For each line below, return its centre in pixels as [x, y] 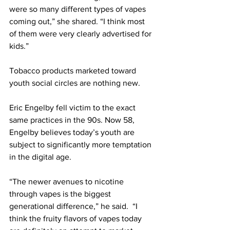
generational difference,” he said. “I [74, 206]
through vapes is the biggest [61, 194]
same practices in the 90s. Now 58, [73, 120]
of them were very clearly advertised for [81, 34]
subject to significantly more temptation [81, 145]
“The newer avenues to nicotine [68, 182]
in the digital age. [40, 157]
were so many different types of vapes [79, 9]
